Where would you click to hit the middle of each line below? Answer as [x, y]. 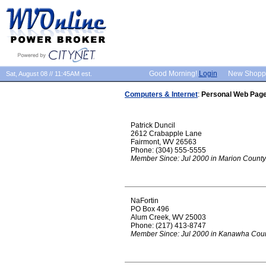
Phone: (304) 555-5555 [168, 150]
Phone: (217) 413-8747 [168, 226]
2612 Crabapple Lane [166, 134]
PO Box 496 [150, 209]
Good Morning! [174, 74]
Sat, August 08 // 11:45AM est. [49, 74]
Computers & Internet [161, 94]
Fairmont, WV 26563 [164, 142]
